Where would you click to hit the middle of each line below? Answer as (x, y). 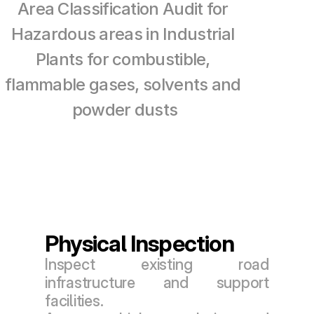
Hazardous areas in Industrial (123, 34)
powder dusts (125, 110)
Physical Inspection (139, 244)
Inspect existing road (157, 264)
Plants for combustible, (123, 59)
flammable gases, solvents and (123, 84)
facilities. (74, 301)
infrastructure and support (157, 282)
